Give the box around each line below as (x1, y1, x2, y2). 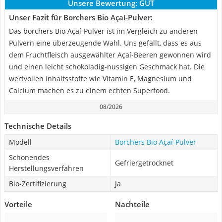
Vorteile (4, 199, 32, 209)
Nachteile (115, 199, 150, 209)
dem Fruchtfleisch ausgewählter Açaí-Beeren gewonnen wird (9, 50, 211, 59)
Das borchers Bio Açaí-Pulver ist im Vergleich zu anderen (9, 26, 198, 36)
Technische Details (4, 121, 71, 131)
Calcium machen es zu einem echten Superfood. (9, 86, 170, 95)
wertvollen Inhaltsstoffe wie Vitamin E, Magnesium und (9, 74, 192, 83)
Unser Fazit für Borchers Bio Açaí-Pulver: (9, 12, 153, 22)
